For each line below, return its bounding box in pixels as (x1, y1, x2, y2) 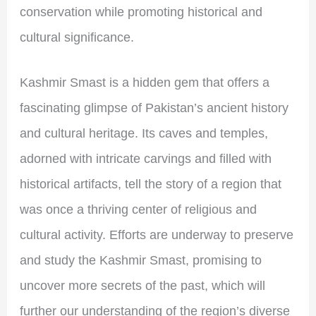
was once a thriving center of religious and (19, 202, 257, 217)
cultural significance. (19, 30, 134, 44)
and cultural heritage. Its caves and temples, (19, 126, 268, 141)
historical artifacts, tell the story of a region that (19, 177, 281, 192)
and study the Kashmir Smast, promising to (19, 253, 262, 268)
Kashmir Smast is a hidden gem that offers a (19, 75, 269, 90)
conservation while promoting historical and (19, 4, 262, 19)
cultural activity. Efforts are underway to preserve (19, 228, 293, 243)
